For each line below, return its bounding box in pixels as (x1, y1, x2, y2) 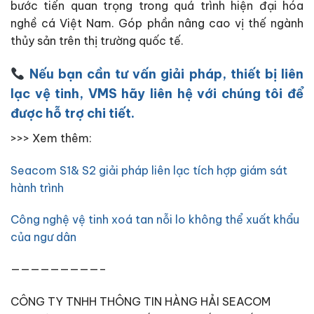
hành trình (11, 180, 64, 195)
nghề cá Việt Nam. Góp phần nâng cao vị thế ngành (11, 16, 303, 31)
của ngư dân (11, 230, 76, 245)
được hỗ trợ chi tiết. (11, 104, 135, 121)
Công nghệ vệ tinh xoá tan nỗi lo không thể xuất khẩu (11, 212, 299, 227)
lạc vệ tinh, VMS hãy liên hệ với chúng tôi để (11, 85, 303, 102)
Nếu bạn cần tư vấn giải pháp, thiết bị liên (25, 65, 303, 82)
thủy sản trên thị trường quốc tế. (11, 34, 184, 48)
